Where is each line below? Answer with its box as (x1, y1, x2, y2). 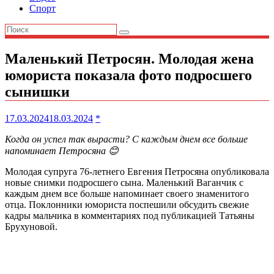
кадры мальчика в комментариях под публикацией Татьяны (5, 210, 254, 221)
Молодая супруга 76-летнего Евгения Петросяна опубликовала (5, 166, 269, 177)
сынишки (5, 83, 70, 100)
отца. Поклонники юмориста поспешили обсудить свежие (5, 199, 249, 210)
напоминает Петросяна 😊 (5, 145, 119, 156)
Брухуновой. (5, 221, 57, 232)
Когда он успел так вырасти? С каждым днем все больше (5, 133, 248, 144)
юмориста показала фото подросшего (5, 67, 252, 83)
